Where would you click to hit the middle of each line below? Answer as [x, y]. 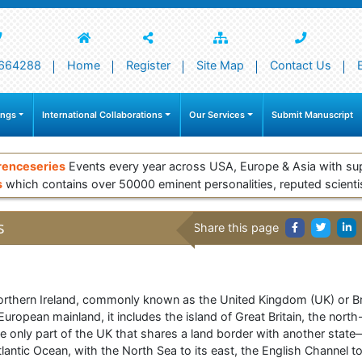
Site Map [220, 65]
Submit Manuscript [312, 115]
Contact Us [301, 65]
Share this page [236, 228]
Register [148, 65]
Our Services [217, 115]
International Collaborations [103, 115]
